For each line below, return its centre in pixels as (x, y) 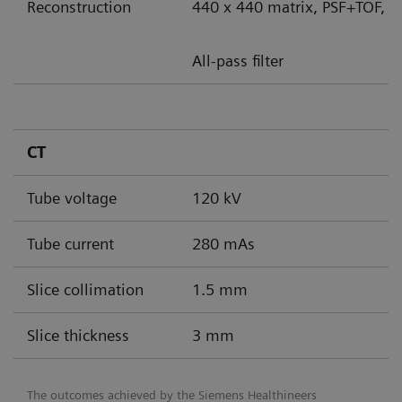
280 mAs (223, 243)
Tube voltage (72, 197)
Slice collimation (85, 289)
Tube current (70, 243)
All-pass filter (238, 60)
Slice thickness (78, 335)
